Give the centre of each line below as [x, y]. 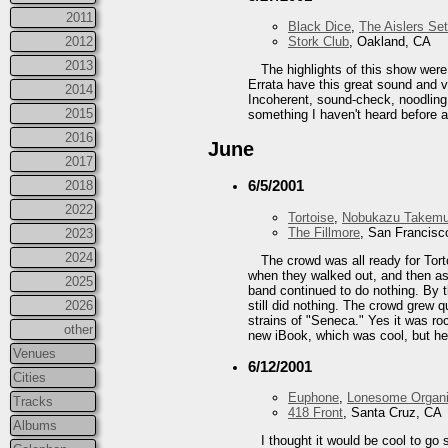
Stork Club [318, 41]
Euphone [313, 397]
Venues [34, 353]
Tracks [33, 401]
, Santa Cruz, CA [392, 412]
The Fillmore [324, 232]
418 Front [315, 412]
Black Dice [319, 26]
